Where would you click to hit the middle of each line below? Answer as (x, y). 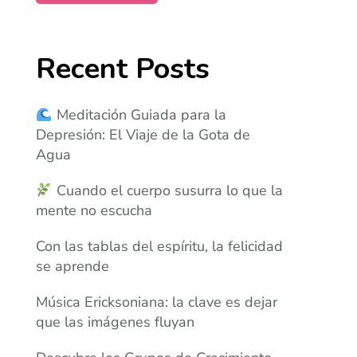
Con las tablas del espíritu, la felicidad (160, 247)
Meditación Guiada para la (139, 115)
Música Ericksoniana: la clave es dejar (157, 302)
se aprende (73, 267)
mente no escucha (94, 211)
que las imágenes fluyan (116, 322)
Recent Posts (123, 69)
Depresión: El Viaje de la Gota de (143, 135)
